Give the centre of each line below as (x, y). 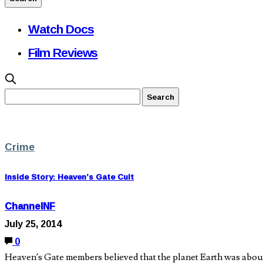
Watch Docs (61, 29)
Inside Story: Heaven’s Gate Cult (69, 177)
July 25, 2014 (33, 224)
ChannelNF (30, 206)
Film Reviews (63, 52)
